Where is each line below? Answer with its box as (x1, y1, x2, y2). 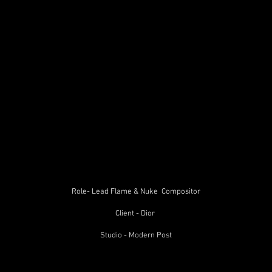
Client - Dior (115, 209, 157, 219)
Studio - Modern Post (100, 231, 172, 240)
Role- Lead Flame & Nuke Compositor (72, 187, 200, 197)
